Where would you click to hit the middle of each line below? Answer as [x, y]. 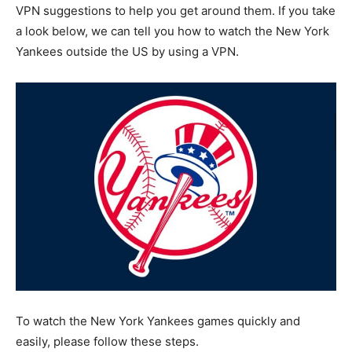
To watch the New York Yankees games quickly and [158, 321]
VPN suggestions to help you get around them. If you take [176, 11]
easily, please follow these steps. [107, 341]
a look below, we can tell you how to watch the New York [172, 31]
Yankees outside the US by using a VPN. [127, 51]
